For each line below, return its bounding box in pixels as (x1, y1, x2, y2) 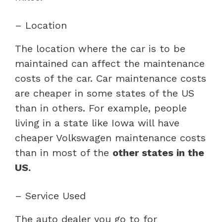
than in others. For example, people (15, 102, 187, 114)
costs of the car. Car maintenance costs (15, 72, 206, 84)
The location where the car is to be (15, 42, 185, 55)
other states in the (112, 146, 204, 159)
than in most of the (15, 146, 112, 159)
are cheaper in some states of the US (15, 87, 194, 99)
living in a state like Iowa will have (15, 116, 179, 129)
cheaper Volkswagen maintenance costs (15, 131, 206, 144)
